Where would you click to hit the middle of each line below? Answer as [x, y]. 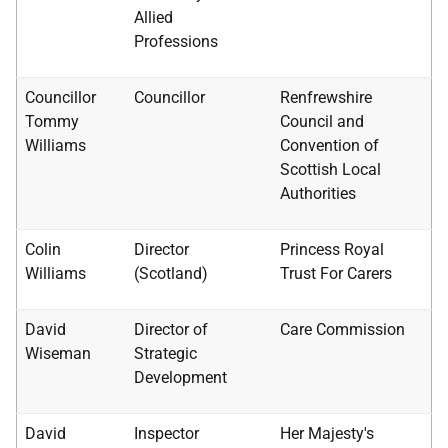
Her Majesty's [327, 433]
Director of [171, 329]
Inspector [166, 433]
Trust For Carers [336, 273]
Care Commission [342, 329]
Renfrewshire [326, 97]
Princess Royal [332, 249]
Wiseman [58, 353]
